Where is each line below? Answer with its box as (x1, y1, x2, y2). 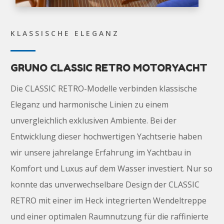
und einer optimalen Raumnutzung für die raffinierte (10, 211, 208, 222)
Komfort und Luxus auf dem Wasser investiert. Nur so (10, 163, 212, 174)
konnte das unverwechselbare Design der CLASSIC (10, 179, 199, 190)
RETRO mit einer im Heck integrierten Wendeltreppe (10, 195, 206, 206)
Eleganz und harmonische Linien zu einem (10, 99, 168, 110)
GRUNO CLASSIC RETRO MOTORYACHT (10, 62, 207, 74)
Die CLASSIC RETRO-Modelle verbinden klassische (10, 83, 197, 94)
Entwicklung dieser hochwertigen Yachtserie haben (10, 131, 202, 142)
